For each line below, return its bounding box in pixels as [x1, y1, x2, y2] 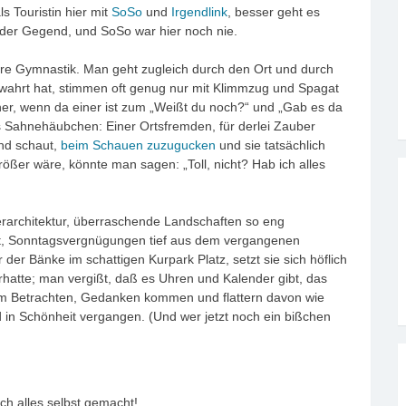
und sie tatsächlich [216, 137, 325, 152]
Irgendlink [171, 4, 227, 19]
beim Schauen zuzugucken [61, 137, 216, 152]
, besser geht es [227, 4, 320, 19]
